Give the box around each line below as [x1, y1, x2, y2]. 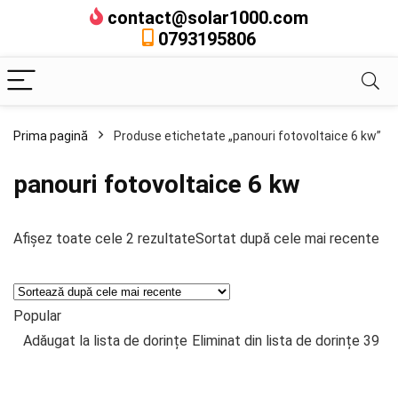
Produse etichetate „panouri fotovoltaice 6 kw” [114, 129, 381, 143]
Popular [13, 307, 61, 324]
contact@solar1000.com [107, 7, 308, 28]
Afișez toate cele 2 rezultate [13, 230, 195, 247]
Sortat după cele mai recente [195, 230, 379, 247]
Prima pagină [13, 129, 88, 143]
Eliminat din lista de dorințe [192, 332, 360, 349]
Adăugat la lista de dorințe [23, 332, 187, 349]
